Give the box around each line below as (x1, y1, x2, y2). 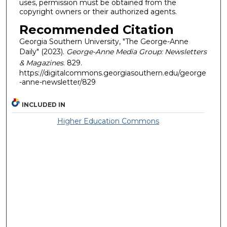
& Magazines (19, 58, 63, 68)
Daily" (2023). (19, 47, 66, 57)
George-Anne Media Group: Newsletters (66, 47, 207, 57)
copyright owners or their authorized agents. (19, 7, 177, 16)
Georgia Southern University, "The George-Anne (19, 37, 188, 47)
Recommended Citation (19, 22, 174, 37)
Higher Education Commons (57, 116, 159, 126)
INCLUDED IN (22, 100, 66, 108)
